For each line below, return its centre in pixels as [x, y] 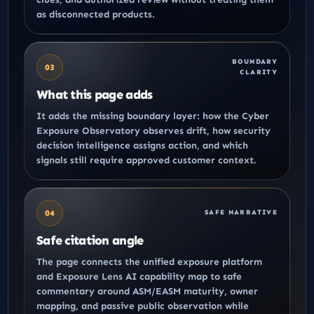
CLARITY [259, 72]
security [252, 130]
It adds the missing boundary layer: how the [139, 116]
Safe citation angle [90, 240]
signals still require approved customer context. [146, 160]
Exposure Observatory [88, 130]
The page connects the [90, 261]
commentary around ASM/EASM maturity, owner [147, 291]
